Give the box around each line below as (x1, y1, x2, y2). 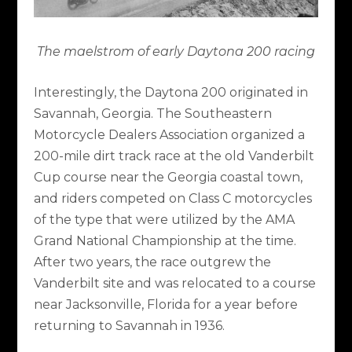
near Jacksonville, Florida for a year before (33, 297, 298, 313)
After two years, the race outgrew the (33, 255, 271, 270)
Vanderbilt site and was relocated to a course (33, 276, 316, 291)
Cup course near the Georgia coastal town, (33, 170, 302, 185)
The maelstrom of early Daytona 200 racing (36, 43, 315, 59)
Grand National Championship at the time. (33, 233, 296, 249)
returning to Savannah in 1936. (33, 318, 225, 334)
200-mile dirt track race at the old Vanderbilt (33, 148, 314, 164)
